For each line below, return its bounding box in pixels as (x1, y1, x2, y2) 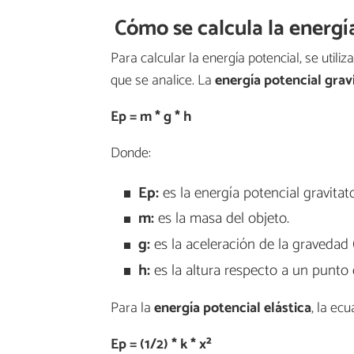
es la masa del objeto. (153, 206, 289, 232)
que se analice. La (111, 68, 215, 92)
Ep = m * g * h (111, 104, 191, 129)
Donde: (111, 141, 151, 165)
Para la (111, 296, 154, 321)
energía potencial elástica (154, 296, 311, 321)
